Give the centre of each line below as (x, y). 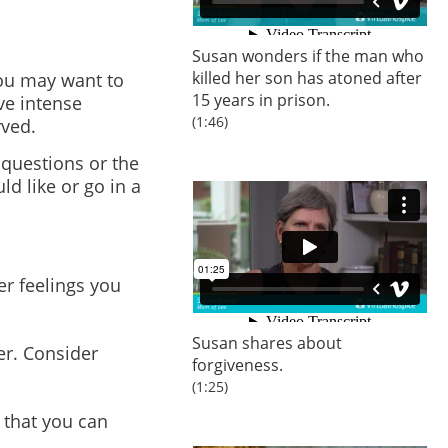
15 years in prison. (261, 100)
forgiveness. (237, 365)
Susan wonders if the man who (308, 56)
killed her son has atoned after (307, 78)
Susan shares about (267, 343)
